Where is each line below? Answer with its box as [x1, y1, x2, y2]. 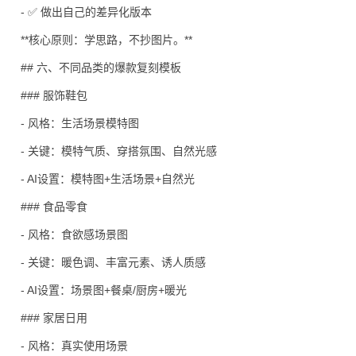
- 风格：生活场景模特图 [21, 117, 139, 130]
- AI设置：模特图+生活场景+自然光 [21, 172, 195, 185]
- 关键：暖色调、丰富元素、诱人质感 [21, 256, 206, 269]
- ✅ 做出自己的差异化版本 [21, 6, 152, 18]
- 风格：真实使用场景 [21, 339, 128, 352]
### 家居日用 [21, 311, 87, 324]
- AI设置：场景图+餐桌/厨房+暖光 [21, 284, 187, 296]
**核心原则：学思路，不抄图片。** [21, 33, 192, 46]
